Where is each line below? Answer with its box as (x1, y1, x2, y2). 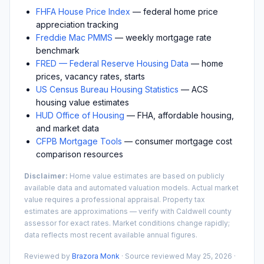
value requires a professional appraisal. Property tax (24, 194, 205, 204)
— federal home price (130, 6, 218, 16)
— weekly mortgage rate (113, 32, 212, 42)
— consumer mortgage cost (122, 136, 232, 146)
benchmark (36, 45, 80, 55)
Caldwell (176, 206, 206, 216)
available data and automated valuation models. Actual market (24, 183, 239, 192)
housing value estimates (36, 97, 129, 107)
